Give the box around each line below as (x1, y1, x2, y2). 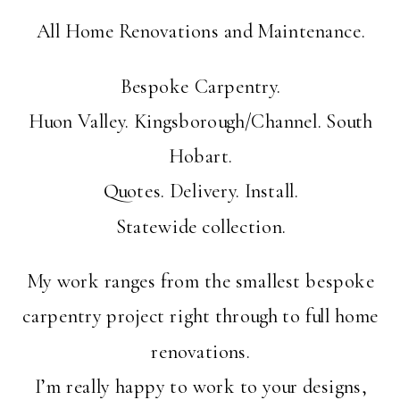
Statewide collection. (115, 213, 286, 239)
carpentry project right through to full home (22, 304, 379, 329)
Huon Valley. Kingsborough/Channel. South (29, 109, 373, 135)
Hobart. (169, 144, 233, 170)
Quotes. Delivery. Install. (103, 179, 298, 204)
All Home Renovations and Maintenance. (36, 19, 365, 45)
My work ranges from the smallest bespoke (27, 269, 375, 295)
